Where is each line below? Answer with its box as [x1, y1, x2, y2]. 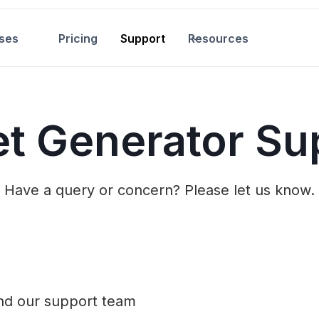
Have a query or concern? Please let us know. [4, 182, 315, 199]
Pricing [58, 31, 98, 46]
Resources [188, 31, 249, 46]
